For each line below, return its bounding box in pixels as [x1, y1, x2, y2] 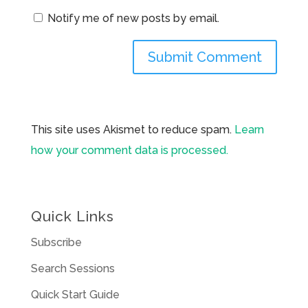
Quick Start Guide [30, 287, 120, 301]
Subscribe [30, 235, 82, 249]
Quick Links [30, 207, 114, 225]
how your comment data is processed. [30, 143, 228, 157]
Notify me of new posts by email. [47, 11, 219, 25]
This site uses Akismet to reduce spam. [30, 122, 234, 136]
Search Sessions [30, 261, 115, 275]
